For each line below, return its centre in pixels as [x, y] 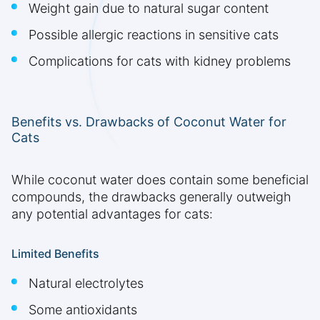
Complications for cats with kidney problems [160, 61]
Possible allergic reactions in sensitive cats [154, 35]
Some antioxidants [83, 310]
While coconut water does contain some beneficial [160, 180]
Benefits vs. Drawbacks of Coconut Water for [149, 122]
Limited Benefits [55, 254]
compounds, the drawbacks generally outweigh [151, 197]
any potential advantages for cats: [112, 214]
